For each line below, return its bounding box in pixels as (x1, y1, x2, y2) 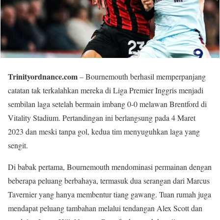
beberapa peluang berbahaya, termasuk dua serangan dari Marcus (8, 175, 210, 186)
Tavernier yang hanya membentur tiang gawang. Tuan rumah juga (8, 189, 211, 199)
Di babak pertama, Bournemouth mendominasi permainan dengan (8, 161, 212, 172)
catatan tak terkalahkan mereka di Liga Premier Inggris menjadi (8, 84, 203, 95)
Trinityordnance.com (8, 70, 78, 82)
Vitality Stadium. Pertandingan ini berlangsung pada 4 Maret (8, 112, 195, 123)
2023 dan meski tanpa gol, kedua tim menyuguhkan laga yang (8, 126, 200, 137)
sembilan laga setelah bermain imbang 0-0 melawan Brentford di (8, 98, 207, 109)
